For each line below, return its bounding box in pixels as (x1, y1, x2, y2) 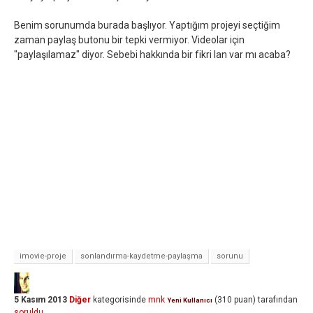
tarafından (258, 295, 298, 305)
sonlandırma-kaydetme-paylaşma (80, 252, 203, 261)
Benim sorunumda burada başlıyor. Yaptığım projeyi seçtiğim (14, 20, 280, 31)
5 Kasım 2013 (14, 295, 67, 305)
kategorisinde (91, 295, 146, 305)
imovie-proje (20, 252, 66, 261)
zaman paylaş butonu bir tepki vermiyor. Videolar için (14, 34, 245, 45)
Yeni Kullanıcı (167, 296, 212, 304)
